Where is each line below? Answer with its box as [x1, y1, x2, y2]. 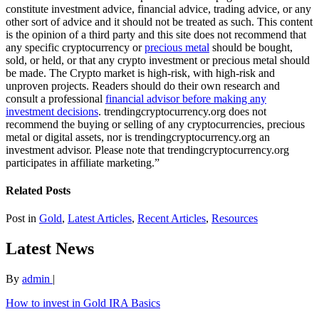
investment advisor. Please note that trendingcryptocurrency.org [6, 143, 289, 156]
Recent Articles [137, 212, 206, 225]
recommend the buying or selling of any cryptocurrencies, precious [6, 117, 305, 130]
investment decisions [6, 105, 98, 117]
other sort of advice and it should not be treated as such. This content [6, 15, 313, 28]
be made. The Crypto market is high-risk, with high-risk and [6, 66, 275, 79]
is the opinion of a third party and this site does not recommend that [6, 28, 306, 41]
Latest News [6, 239, 94, 258]
